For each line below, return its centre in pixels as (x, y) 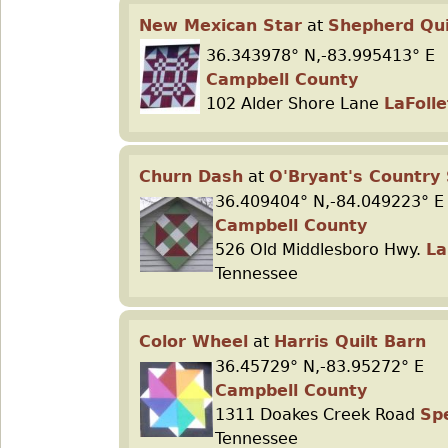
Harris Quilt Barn (350, 341)
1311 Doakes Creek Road (317, 414)
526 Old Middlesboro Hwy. (320, 249)
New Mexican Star (220, 25)
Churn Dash (191, 176)
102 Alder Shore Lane (295, 103)
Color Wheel (193, 341)
